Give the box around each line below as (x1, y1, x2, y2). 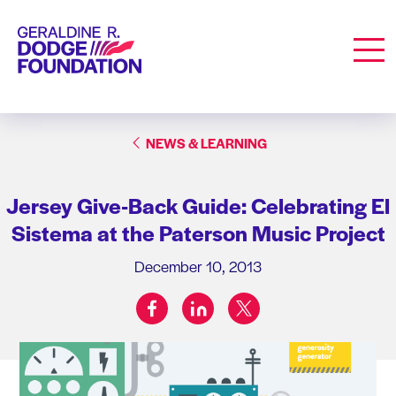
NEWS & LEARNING (145, 133, 267, 152)
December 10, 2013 (134, 255, 262, 277)
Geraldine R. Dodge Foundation (17, 26, 193, 45)
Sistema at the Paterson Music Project (11, 217, 385, 247)
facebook (151, 291, 204, 311)
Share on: (196, 307, 249, 327)
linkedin (197, 291, 240, 311)
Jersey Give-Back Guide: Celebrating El (6, 189, 390, 220)
